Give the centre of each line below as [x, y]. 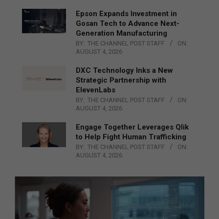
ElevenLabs [96, 90]
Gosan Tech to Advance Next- [128, 23]
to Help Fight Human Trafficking [131, 137]
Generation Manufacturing [121, 33]
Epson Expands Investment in [126, 13]
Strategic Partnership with [121, 80]
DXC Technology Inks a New [124, 70]
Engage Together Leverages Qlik [132, 127]
